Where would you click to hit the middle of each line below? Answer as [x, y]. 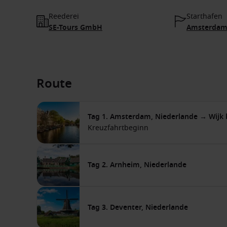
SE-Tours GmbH [75, 28]
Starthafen [204, 16]
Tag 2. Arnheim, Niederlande [137, 165]
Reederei [64, 16]
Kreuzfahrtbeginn [118, 128]
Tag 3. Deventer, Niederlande [138, 207]
